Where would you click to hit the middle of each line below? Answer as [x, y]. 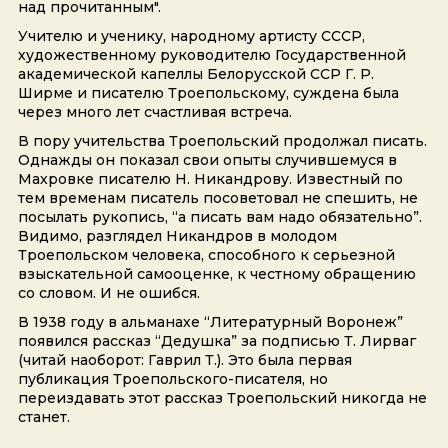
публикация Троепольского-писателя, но [172, 379]
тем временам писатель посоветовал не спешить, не [217, 198]
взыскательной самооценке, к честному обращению [216, 274]
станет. [43, 417]
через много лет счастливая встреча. [154, 112]
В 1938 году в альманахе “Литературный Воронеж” [210, 322]
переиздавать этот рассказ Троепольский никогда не [222, 398]
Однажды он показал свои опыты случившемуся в [207, 160]
